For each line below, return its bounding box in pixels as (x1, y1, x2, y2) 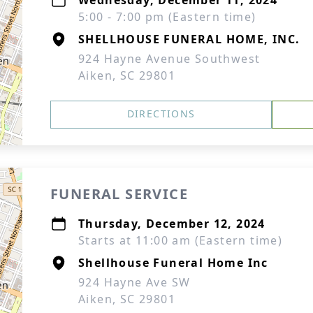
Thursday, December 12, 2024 (78, 216, 265, 231)
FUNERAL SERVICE (50, 184, 188, 203)
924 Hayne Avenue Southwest (78, 51, 261, 66)
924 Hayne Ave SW (78, 275, 191, 290)
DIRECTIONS (126, 107, 196, 120)
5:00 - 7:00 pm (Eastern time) (78, 9, 256, 24)
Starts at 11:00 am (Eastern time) (78, 233, 283, 248)
